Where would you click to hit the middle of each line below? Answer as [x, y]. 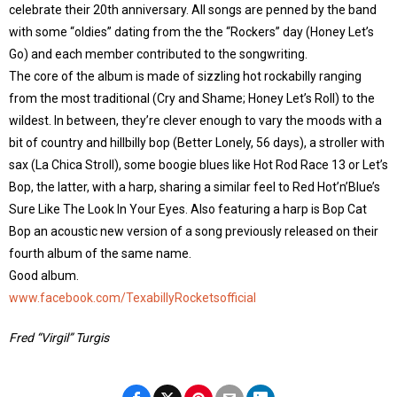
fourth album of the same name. [100, 253]
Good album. [44, 276]
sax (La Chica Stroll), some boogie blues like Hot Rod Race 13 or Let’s [198, 165]
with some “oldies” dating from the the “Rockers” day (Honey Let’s [191, 32]
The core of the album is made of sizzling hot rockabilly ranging [185, 76]
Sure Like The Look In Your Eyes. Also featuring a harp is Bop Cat [188, 209]
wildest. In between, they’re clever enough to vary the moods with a [195, 121]
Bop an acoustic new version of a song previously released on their [194, 231]
